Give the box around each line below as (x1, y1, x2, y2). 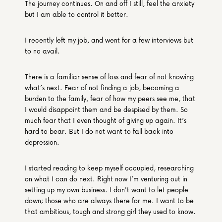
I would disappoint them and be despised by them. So (25, 104, 188, 114)
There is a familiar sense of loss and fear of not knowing (25, 71, 194, 82)
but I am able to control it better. (25, 9, 128, 19)
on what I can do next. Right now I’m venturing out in (25, 173, 187, 184)
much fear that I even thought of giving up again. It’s (25, 115, 186, 125)
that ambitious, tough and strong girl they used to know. (25, 206, 196, 217)
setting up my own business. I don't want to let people (25, 184, 188, 195)
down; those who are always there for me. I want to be (25, 195, 194, 206)
